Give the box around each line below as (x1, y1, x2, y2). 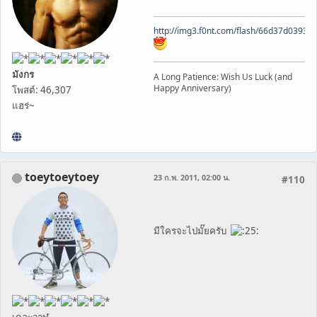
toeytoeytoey (25, 169, 99, 185)
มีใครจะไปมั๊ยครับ (154, 224, 231, 238)
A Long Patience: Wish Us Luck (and (154, 71, 292, 83)
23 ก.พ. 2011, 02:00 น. (154, 172, 230, 183)
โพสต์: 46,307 (12, 83, 71, 97)
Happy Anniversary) (154, 82, 231, 95)
